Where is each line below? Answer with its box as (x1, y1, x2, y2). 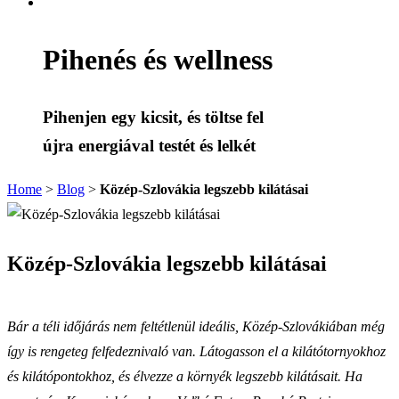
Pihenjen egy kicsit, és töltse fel (43, 108, 264, 127)
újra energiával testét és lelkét (43, 136, 256, 156)
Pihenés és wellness (43, 43, 273, 76)
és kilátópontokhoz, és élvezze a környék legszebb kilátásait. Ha (7, 368, 362, 384)
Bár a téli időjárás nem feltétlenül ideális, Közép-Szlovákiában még (7, 318, 385, 334)
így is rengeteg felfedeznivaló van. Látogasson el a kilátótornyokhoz (7, 343, 386, 359)
